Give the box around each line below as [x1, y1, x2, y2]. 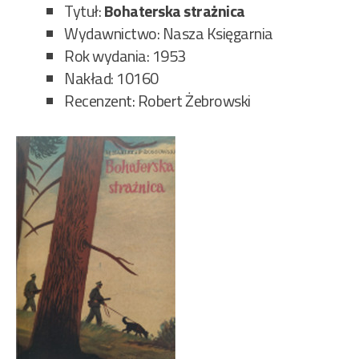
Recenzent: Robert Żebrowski [64, 88, 251, 114]
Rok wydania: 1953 [64, 43, 186, 69]
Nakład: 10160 [64, 66, 159, 91]
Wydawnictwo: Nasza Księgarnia [64, 21, 273, 46]
